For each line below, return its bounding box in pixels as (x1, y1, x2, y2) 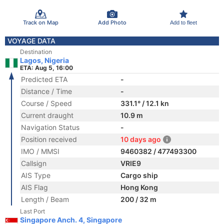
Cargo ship (120, 171, 158, 179)
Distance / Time (21, 87, 72, 95)
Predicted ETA (21, 75, 67, 83)
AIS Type (21, 171, 50, 179)
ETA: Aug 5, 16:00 (20, 64, 73, 71)
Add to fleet (169, 19, 197, 25)
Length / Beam (21, 195, 69, 203)
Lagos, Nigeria (20, 56, 69, 64)
